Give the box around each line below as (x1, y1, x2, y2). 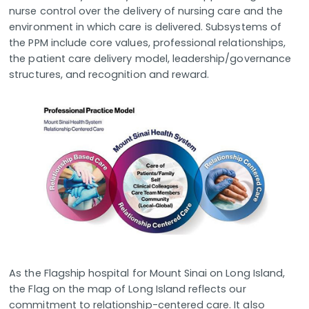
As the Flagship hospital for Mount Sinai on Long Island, (9, 266, 286, 281)
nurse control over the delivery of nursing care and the (9, 4, 283, 18)
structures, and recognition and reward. (9, 68, 210, 81)
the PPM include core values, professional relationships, (9, 36, 286, 50)
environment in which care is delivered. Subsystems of (9, 20, 281, 34)
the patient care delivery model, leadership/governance (9, 52, 291, 66)
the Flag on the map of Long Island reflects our (9, 282, 246, 297)
